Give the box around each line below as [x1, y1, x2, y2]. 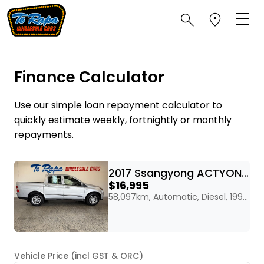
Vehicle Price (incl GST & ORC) [14, 250, 143, 262]
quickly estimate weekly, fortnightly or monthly [14, 113, 232, 127]
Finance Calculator [14, 67, 164, 88]
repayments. [14, 128, 74, 141]
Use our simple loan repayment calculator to [14, 98, 222, 112]
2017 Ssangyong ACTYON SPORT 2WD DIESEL [242, 166, 249, 180]
